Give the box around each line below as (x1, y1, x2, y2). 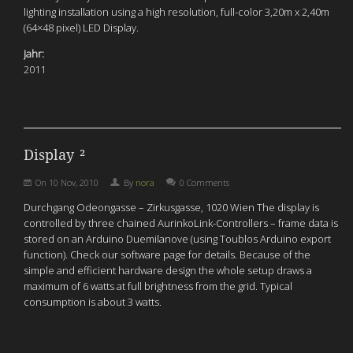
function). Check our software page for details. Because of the (24, 247, 310, 262)
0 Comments (180, 176, 229, 188)
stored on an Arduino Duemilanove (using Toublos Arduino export (24, 232, 331, 246)
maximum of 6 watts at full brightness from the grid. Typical (24, 279, 292, 293)
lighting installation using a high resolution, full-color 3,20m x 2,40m (24, 5, 329, 19)
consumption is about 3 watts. (24, 295, 162, 309)
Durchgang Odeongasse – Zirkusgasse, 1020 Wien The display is (24, 200, 319, 214)
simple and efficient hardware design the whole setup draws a (24, 263, 312, 277)
